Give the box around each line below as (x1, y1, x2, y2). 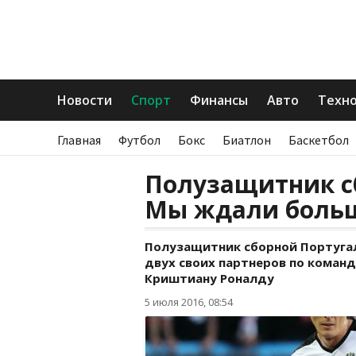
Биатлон (222, 132, 271, 148)
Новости (57, 91, 112, 109)
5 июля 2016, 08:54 (145, 295, 233, 309)
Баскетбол (288, 132, 349, 148)
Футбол (118, 132, 161, 148)
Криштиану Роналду (145, 270, 274, 286)
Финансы (190, 91, 248, 109)
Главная (57, 132, 101, 148)
